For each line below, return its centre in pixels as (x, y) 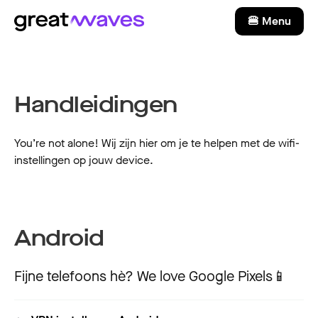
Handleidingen (96, 105)
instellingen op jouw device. (84, 160)
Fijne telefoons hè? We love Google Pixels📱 (150, 276)
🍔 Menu (269, 21)
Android (59, 238)
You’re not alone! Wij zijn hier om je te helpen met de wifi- (157, 143)
